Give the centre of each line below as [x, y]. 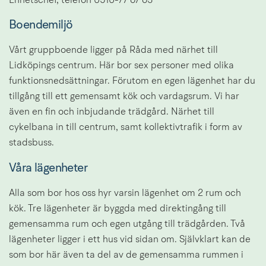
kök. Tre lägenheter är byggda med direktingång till [118, 209]
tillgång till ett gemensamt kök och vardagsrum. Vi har [124, 97]
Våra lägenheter [48, 168]
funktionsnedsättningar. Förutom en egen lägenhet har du [132, 82]
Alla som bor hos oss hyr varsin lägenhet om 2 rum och [125, 193]
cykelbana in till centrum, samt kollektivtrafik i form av [126, 128]
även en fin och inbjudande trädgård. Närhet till [112, 113]
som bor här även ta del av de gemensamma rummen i [126, 255]
